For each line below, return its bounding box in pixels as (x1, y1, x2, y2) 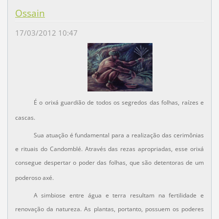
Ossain (15, 6, 45, 20)
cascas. (15, 113, 35, 122)
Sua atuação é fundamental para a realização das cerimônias (33, 131, 204, 140)
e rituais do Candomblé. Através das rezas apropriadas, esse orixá (15, 145, 204, 153)
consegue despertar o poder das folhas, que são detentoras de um (15, 158, 204, 167)
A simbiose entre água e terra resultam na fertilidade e (33, 191, 204, 200)
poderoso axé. (15, 174, 54, 182)
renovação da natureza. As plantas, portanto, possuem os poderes (15, 205, 204, 214)
